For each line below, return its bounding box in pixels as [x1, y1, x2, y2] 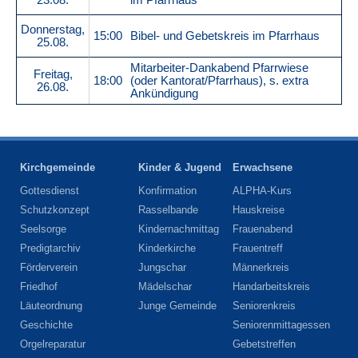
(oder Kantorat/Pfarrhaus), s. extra [130, 74, 308, 88]
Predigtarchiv [20, 241, 81, 254]
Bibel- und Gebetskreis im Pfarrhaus [130, 30, 320, 43]
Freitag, [33, 68, 73, 82]
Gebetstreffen [233, 337, 296, 350]
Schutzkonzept [20, 203, 89, 216]
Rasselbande [138, 203, 198, 216]
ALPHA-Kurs [233, 184, 292, 197]
